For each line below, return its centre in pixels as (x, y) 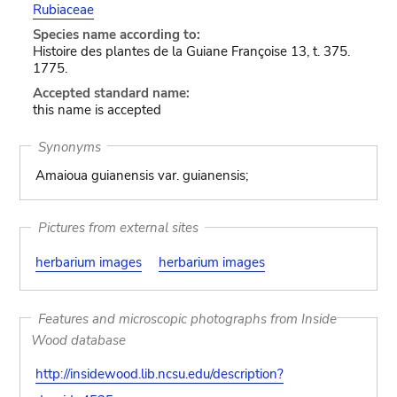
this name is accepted (97, 110)
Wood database (79, 339)
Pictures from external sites (118, 227)
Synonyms (69, 146)
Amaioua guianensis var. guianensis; (141, 175)
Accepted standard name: (111, 93)
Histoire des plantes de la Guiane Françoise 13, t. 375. (191, 51)
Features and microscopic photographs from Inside (187, 318)
